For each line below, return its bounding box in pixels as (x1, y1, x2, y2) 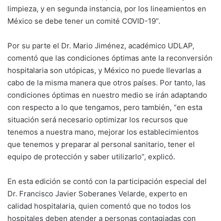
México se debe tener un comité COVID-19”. (7, 16, 160, 26)
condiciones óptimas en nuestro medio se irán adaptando (7, 90, 207, 100)
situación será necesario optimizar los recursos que (7, 115, 188, 125)
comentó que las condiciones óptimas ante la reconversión (7, 53, 213, 63)
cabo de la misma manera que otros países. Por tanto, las (7, 78, 206, 88)
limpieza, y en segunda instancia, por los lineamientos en (7, 4, 206, 14)
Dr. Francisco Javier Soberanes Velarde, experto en (7, 189, 187, 199)
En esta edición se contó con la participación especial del (7, 177, 207, 186)
